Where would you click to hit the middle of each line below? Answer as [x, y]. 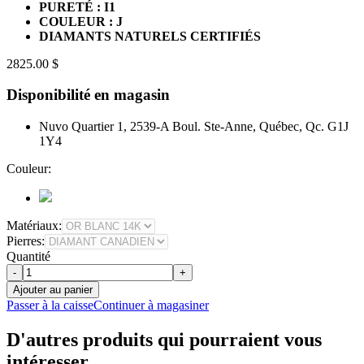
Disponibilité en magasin [88, 95]
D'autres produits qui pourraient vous [164, 340]
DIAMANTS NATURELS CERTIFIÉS [150, 36]
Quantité [28, 257]
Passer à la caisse [50, 305]
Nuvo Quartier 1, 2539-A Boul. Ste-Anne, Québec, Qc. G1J [194, 127]
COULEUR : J [81, 21]
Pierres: [26, 241]
